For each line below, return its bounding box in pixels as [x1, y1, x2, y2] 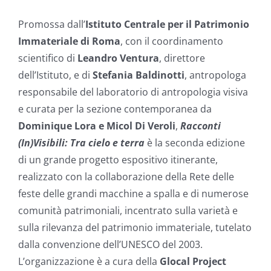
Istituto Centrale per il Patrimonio [85, 18, 249, 31]
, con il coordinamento [120, 34, 223, 48]
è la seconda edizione [147, 136, 245, 149]
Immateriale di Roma [18, 34, 120, 48]
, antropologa [184, 68, 246, 82]
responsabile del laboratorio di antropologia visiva [18, 85, 248, 99]
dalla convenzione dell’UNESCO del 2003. [18, 238, 203, 251]
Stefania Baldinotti [93, 68, 184, 82]
